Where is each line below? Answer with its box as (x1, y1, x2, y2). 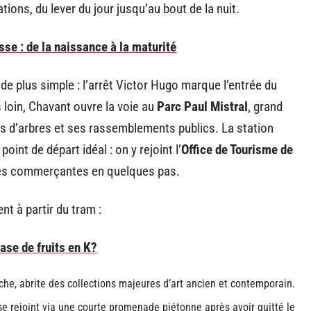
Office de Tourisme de (181, 141, 293, 158)
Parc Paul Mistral (157, 98, 248, 115)
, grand (248, 98, 283, 115)
